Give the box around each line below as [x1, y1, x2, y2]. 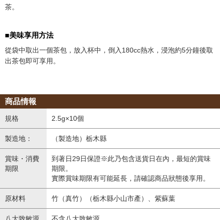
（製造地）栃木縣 [52, 135, 107, 142]
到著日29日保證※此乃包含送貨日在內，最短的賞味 [52, 155, 211, 163]
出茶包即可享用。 [5, 57, 60, 65]
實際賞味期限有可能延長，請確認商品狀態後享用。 [52, 174, 210, 182]
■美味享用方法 [5, 31, 54, 39]
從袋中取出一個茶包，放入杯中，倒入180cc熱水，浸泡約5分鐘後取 [5, 46, 213, 54]
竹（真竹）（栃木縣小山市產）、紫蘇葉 [52, 194, 175, 202]
